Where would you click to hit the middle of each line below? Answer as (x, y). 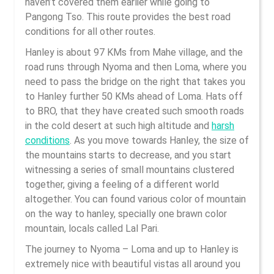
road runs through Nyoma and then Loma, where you (136, 67)
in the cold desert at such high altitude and (118, 126)
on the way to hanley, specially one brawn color (126, 214)
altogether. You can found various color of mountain (135, 199)
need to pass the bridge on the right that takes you (135, 82)
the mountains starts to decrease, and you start (128, 155)
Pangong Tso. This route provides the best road (128, 17)
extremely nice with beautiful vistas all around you (133, 264)
